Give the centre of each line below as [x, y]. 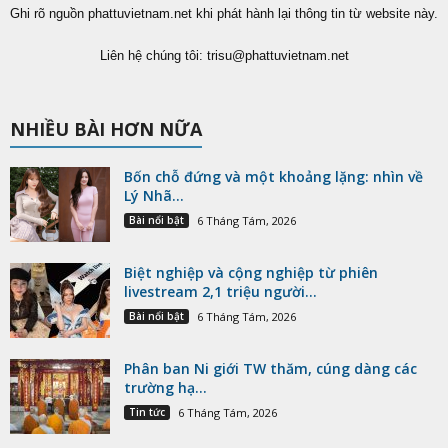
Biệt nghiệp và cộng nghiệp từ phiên [251, 272]
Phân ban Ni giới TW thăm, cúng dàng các [270, 368]
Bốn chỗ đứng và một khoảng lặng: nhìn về [273, 176]
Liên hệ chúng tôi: [153, 55]
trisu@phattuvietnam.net [277, 55]
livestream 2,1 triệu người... [220, 291]
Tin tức [147, 411]
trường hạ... [165, 387]
